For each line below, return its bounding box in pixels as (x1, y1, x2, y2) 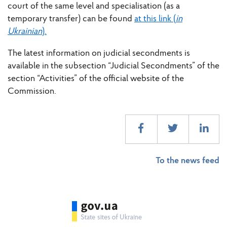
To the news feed (156, 156, 219, 166)
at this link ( (134, 14, 176, 24)
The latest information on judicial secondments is (8, 49, 190, 59)
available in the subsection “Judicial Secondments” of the (8, 61, 219, 71)
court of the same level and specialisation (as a (8, 2, 180, 12)
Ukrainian (8, 27, 42, 37)
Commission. (8, 87, 56, 97)
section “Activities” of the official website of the (8, 74, 184, 84)
